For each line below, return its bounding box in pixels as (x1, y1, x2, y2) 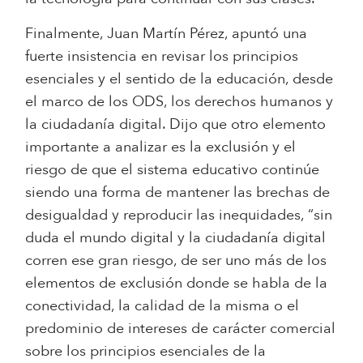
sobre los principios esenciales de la (25, 340, 267, 361)
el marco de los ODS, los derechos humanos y (25, 91, 334, 112)
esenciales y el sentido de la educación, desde (25, 68, 334, 89)
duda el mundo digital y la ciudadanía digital (25, 227, 327, 248)
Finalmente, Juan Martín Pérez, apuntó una (25, 23, 308, 44)
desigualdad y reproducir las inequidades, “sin (25, 204, 333, 225)
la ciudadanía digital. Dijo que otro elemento (25, 113, 327, 135)
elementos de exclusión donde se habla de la (25, 272, 328, 293)
